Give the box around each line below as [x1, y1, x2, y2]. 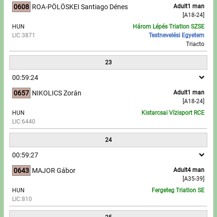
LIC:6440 [12, 118, 36, 125]
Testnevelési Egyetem [149, 31, 204, 39]
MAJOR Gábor [32, 166, 76, 174]
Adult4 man [173, 166, 205, 173]
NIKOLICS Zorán [32, 89, 82, 97]
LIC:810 [12, 195, 32, 202]
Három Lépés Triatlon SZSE [133, 23, 204, 30]
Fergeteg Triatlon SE [152, 186, 204, 194]
